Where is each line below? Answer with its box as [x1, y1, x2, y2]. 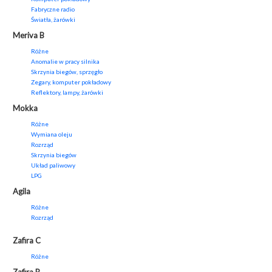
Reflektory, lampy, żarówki [31, 89, 103, 97]
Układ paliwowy [31, 161, 75, 169]
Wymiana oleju [31, 131, 72, 138]
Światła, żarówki [31, 16, 75, 24]
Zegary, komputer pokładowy [31, 78, 111, 86]
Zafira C [13, 236, 41, 246]
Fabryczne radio [31, 5, 75, 13]
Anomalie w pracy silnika [31, 58, 100, 66]
